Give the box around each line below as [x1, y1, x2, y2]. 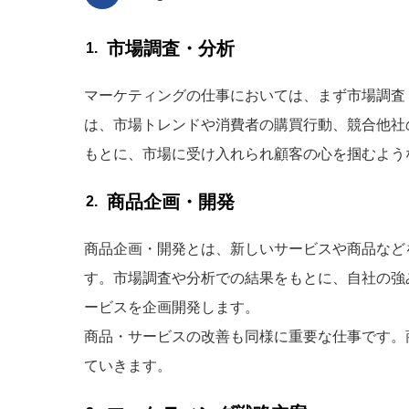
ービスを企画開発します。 [84, 299, 259, 315]
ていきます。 [84, 358, 172, 373]
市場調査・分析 [107, 38, 235, 58]
